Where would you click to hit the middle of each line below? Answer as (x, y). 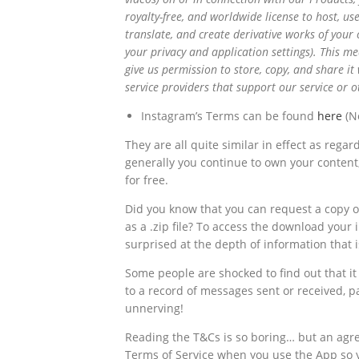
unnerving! (154, 308)
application (240, 51)
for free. (147, 179)
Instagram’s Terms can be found (229, 115)
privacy (168, 51)
